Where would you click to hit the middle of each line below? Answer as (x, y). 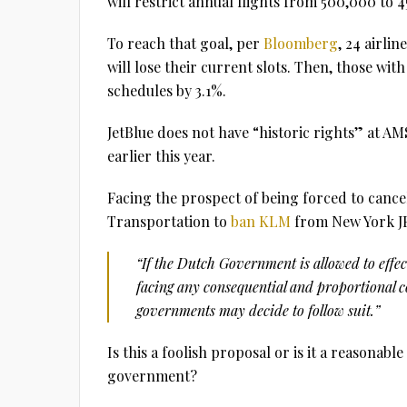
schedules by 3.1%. (167, 90)
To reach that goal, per (185, 43)
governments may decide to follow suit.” (258, 310)
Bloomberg (301, 43)
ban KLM (261, 221)
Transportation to (169, 221)
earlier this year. (161, 156)
